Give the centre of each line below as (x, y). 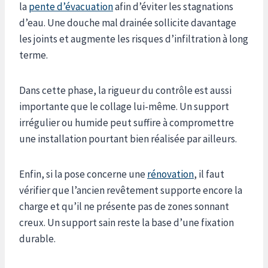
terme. (33, 55)
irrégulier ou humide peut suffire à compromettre (127, 122)
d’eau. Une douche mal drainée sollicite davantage (128, 22)
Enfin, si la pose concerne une (83, 174)
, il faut (209, 174)
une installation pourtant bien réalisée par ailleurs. (128, 138)
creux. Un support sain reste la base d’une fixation (127, 222)
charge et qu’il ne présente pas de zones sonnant (124, 206)
